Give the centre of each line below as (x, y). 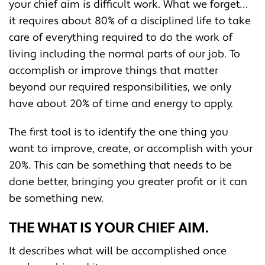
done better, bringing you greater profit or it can (128, 182)
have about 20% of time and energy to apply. (121, 104)
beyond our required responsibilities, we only (120, 87)
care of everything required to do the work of (121, 37)
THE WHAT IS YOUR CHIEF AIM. (109, 228)
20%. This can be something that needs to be (120, 165)
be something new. (56, 198)
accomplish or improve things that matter (114, 70)
